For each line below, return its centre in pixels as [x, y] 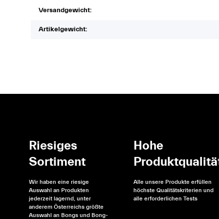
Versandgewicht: [65, 10]
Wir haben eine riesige [59, 182]
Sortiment [57, 162]
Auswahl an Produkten [59, 190]
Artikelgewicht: [63, 29]
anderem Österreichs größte [66, 207]
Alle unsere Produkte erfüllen [173, 182]
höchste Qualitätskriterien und [174, 190]
